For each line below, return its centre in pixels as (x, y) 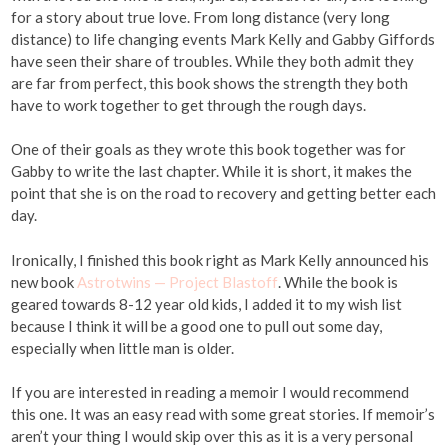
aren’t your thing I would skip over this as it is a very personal (212, 436)
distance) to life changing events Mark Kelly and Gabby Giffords (223, 38)
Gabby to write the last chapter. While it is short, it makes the (212, 171)
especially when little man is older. (123, 347)
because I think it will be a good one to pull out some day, (197, 325)
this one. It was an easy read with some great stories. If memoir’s (223, 414)
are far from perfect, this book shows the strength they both (210, 82)
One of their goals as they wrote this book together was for (209, 149)
